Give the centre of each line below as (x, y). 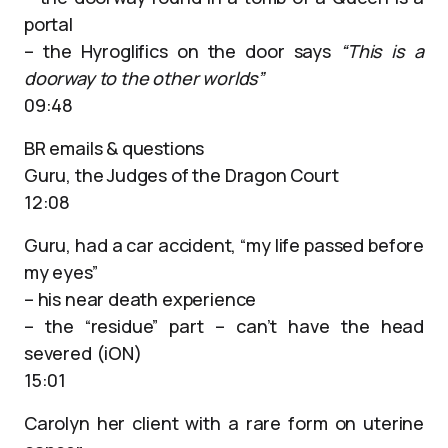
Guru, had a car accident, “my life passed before (224, 245)
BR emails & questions (114, 148)
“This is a (382, 51)
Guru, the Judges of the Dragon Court (181, 175)
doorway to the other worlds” (144, 78)
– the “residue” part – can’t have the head (224, 326)
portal (48, 24)
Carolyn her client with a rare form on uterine (224, 423)
